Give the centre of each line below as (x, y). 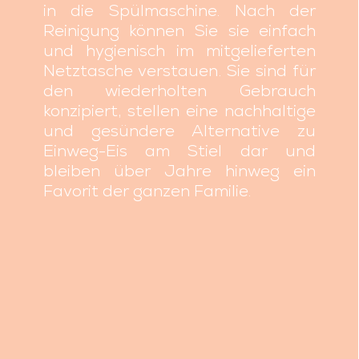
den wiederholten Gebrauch (179, 91)
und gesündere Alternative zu (179, 131)
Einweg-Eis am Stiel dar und (179, 151)
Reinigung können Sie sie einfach (179, 31)
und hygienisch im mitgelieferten (179, 51)
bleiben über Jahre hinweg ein (179, 171)
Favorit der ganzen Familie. (147, 191)
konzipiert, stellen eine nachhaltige (179, 111)
